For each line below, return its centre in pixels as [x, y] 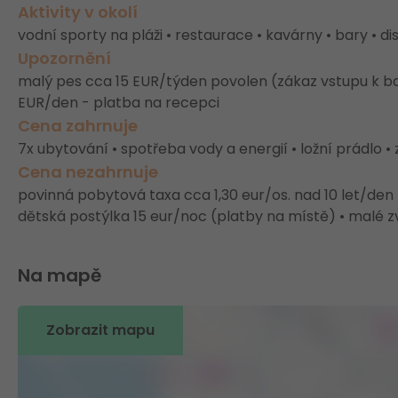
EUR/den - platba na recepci [119, 103]
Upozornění [64, 58]
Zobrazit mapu [100, 330]
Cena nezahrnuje [88, 172]
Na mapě [60, 275]
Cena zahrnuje [78, 126]
